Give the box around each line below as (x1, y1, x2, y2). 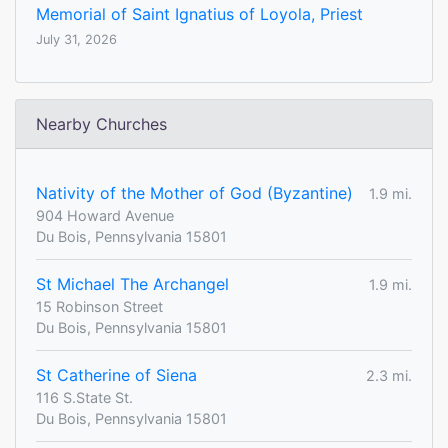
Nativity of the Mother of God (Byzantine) (36, 183, 353, 204)
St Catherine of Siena (36, 365, 197, 386)
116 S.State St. (36, 389, 133, 407)
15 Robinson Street (36, 298, 163, 316)
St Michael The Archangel (36, 274, 229, 295)
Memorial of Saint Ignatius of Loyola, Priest (36, 4, 363, 25)
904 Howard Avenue (36, 207, 174, 225)
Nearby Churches (36, 114, 167, 135)
